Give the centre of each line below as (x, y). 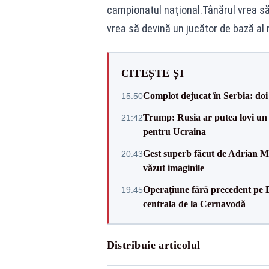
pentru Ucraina (174, 132)
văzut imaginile (173, 168)
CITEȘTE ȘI (152, 73)
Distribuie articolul (153, 245)
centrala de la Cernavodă (194, 204)
